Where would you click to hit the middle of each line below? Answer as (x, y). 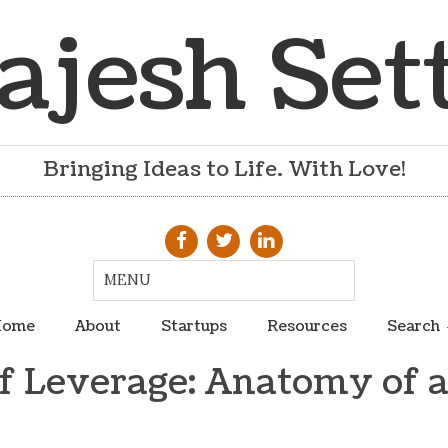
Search (413, 325)
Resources (306, 325)
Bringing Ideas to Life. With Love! (224, 170)
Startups (193, 325)
